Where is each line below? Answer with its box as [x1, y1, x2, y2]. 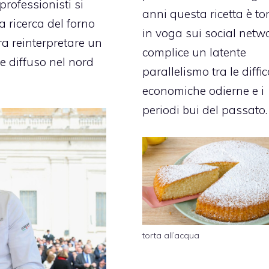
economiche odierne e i [142, 83, 265, 98]
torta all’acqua [142, 230, 200, 241]
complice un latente [142, 45, 247, 60]
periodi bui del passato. [142, 103, 268, 118]
